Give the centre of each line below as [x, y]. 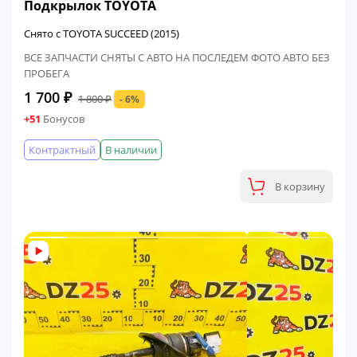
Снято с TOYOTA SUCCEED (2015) [102, 33]
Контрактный [62, 150]
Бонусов [63, 119]
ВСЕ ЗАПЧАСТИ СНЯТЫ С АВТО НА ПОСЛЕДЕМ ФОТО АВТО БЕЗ [177, 57]
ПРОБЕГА [47, 73]
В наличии [131, 150]
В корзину [300, 186]
